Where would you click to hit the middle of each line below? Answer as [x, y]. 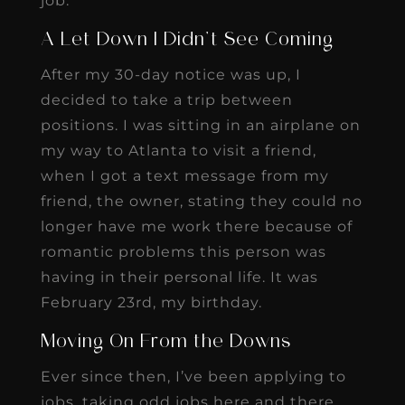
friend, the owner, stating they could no [201, 201]
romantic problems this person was [183, 251]
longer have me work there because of [196, 226]
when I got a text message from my [184, 175]
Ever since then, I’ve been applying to [193, 376]
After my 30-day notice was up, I [170, 74]
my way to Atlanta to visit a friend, [178, 150]
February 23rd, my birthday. [155, 302]
